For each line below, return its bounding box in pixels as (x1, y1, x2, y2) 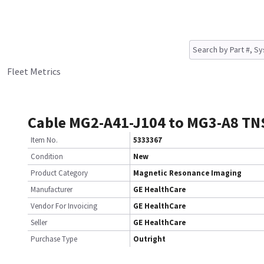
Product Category (31, 168, 88, 178)
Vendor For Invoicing (31, 201, 97, 211)
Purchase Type (31, 234, 77, 244)
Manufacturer (31, 184, 72, 194)
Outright (133, 234, 166, 244)
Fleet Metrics (7, 65, 61, 77)
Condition (31, 151, 63, 161)
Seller (31, 217, 47, 227)
